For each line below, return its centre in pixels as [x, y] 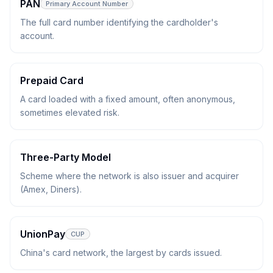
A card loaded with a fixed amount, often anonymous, [128, 99]
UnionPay [43, 234]
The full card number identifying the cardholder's [119, 22]
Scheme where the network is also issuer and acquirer [129, 176]
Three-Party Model [66, 157]
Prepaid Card [52, 80]
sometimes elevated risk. [70, 112]
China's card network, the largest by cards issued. [121, 253]
